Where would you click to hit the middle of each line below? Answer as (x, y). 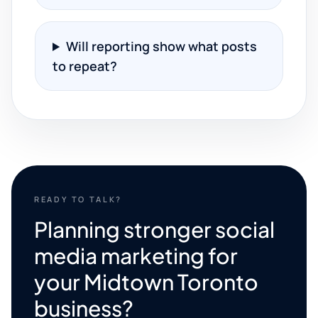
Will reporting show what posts (162, 46)
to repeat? (85, 66)
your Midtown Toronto (146, 282)
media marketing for (136, 256)
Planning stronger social (154, 229)
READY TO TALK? (78, 199)
